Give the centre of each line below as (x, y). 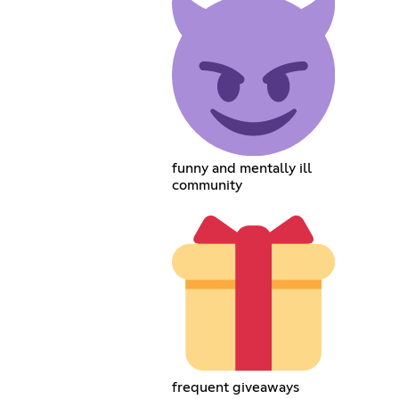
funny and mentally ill (241, 169)
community (207, 186)
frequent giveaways (235, 388)
